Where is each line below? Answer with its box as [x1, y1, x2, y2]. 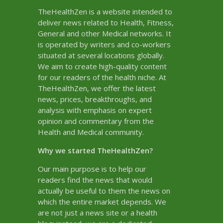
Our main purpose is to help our [37, 163, 146, 174]
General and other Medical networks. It [37, 28, 171, 38]
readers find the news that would [37, 174, 152, 185]
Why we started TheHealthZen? [37, 145, 153, 155]
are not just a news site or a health [37, 207, 157, 218]
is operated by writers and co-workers [37, 39, 171, 49]
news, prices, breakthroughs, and [37, 94, 152, 104]
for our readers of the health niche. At [37, 72, 166, 82]
